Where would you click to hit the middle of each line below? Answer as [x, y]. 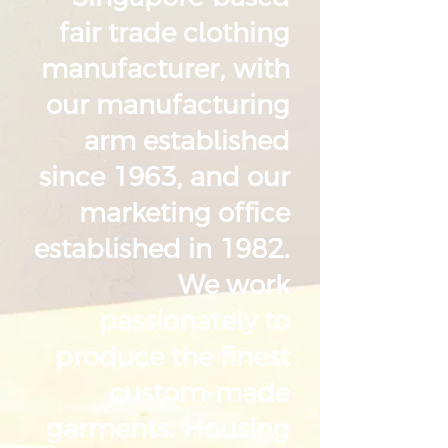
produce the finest [172, 357]
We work [234, 285]
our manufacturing [168, 105]
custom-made [199, 393]
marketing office [184, 213]
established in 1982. [162, 249]
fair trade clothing [174, 33]
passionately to [194, 321]
